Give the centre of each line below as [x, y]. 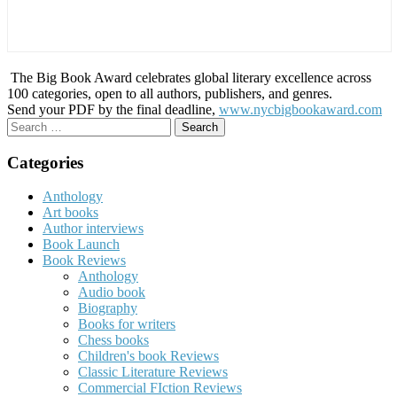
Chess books [113, 340]
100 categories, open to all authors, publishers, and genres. [170, 93]
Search [25, 124]
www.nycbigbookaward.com [300, 109]
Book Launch [81, 245]
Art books [70, 213]
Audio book [112, 292]
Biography [108, 308]
